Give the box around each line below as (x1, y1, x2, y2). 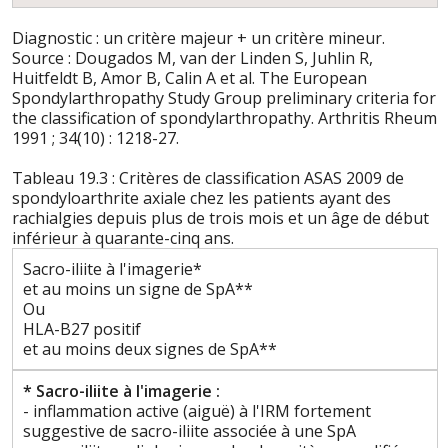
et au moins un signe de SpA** (23, 277, 253, 300)
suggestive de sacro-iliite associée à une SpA (23, 419, 356, 442)
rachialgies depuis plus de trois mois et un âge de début (12, 206, 429, 229)
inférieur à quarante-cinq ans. (12, 226, 234, 249)
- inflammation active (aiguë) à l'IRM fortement (23, 399, 371, 422)
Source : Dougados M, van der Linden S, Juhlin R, (12, 46, 373, 69)
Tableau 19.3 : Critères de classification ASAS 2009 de (12, 166, 404, 189)
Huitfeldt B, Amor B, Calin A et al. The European (12, 66, 367, 89)
